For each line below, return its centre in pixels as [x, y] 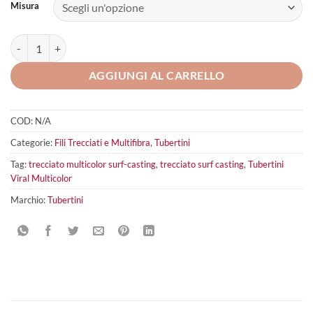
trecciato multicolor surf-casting [92, 164]
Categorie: [32, 142]
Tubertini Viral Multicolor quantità [85, 42]
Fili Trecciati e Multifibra [102, 142]
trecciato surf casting [202, 164]
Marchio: [29, 199]
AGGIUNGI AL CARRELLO [156, 76]
